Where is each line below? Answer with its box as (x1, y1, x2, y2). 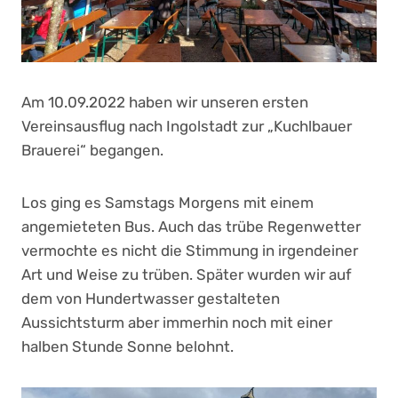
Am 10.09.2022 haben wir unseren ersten (21, 93, 308, 112)
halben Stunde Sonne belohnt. (21, 338, 234, 356)
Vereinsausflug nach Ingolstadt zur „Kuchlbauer (21, 117, 352, 136)
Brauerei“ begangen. (21, 141, 163, 160)
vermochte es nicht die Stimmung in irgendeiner (21, 242, 358, 260)
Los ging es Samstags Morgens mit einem (21, 194, 314, 212)
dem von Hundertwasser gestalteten (21, 290, 280, 308)
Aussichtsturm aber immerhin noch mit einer (21, 314, 332, 332)
